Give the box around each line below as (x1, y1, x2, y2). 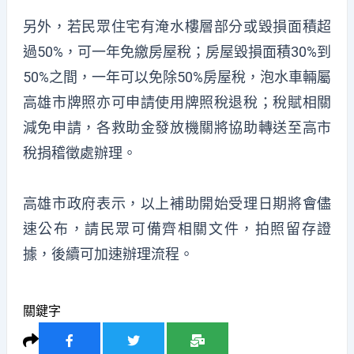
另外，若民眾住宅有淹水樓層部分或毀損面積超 (22, 18, 332, 36)
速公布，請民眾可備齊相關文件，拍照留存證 (22, 220, 332, 237)
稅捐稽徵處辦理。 (22, 145, 137, 162)
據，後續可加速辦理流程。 (22, 245, 194, 262)
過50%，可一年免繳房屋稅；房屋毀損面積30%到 (22, 43, 332, 61)
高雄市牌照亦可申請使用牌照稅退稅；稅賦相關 (22, 94, 332, 111)
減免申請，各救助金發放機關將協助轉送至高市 (22, 119, 332, 137)
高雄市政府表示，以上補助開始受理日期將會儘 (22, 194, 332, 212)
